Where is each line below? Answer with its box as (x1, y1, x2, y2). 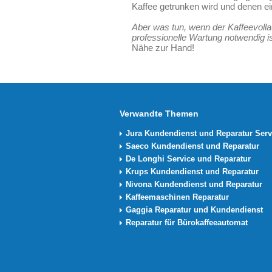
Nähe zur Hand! (132, 42, 194, 53)
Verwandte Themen (120, 109, 199, 118)
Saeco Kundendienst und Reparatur (126, 141, 259, 151)
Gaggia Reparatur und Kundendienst (126, 205, 263, 214)
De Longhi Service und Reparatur (126, 154, 251, 163)
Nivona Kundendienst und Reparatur (126, 180, 262, 189)
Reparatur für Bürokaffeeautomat (126, 218, 248, 227)
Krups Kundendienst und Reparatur (126, 167, 259, 176)
